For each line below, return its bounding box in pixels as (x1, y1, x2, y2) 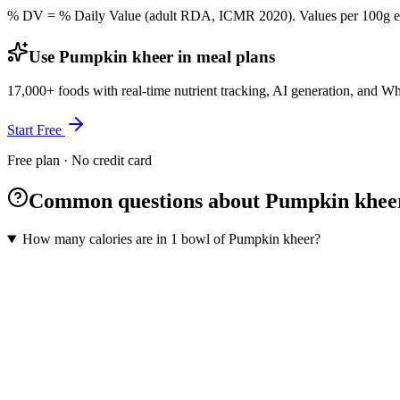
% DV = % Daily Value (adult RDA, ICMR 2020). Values (7, 7, 340, 23)
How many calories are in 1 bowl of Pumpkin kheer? (21, 231, 321, 247)
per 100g (340, 7, 390, 23)
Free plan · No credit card (7, 153, 152, 169)
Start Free (7, 122, 65, 138)
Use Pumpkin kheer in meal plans (29, 46, 275, 66)
